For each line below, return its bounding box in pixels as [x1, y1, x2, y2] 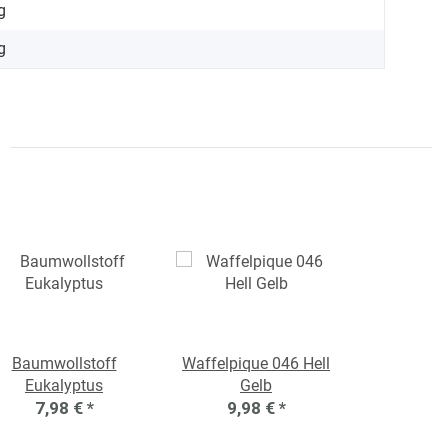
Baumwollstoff [11, 354, 117, 374]
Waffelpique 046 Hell [182, 354, 330, 374]
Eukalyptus [25, 376, 103, 396]
